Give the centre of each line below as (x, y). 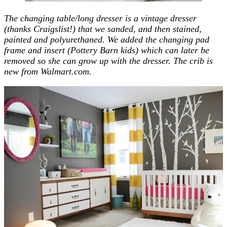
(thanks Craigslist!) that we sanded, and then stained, (103, 29)
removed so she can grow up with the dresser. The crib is (108, 61)
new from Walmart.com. (48, 71)
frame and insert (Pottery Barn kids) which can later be (107, 50)
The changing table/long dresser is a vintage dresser (100, 18)
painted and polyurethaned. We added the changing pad (107, 39)
